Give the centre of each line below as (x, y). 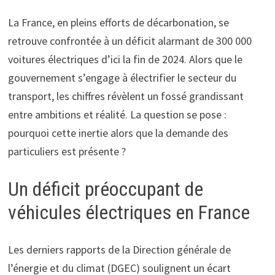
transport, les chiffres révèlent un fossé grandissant (126, 96)
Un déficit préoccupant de (105, 189)
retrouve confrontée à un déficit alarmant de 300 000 (130, 41)
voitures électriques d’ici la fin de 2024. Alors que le (125, 60)
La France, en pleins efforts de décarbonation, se (118, 23)
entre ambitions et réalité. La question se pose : (117, 115)
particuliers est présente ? (67, 152)
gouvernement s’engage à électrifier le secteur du (122, 78)
